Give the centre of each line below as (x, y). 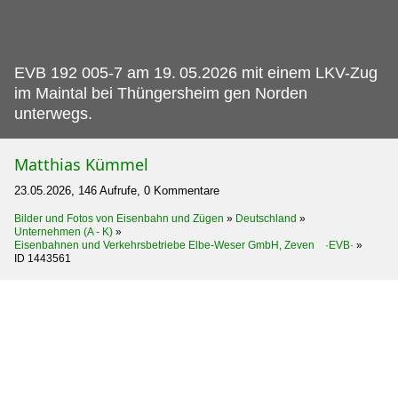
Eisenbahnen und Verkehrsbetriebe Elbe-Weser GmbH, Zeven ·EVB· (184, 246)
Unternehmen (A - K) (64, 232)
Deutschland (266, 219)
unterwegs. (53, 114)
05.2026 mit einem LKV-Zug (279, 73)
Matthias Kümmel (81, 165)
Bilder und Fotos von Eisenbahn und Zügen (119, 219)
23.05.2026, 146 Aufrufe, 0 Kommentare (117, 191)
